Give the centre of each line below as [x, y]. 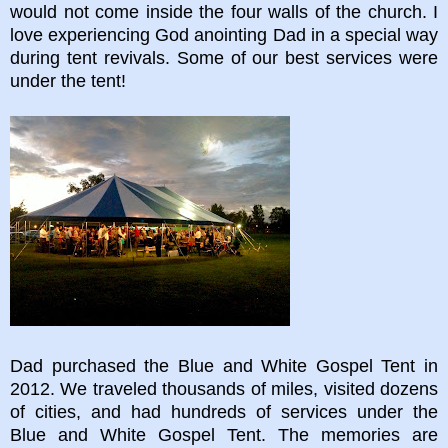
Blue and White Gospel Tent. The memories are [224, 434]
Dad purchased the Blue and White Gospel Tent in [224, 365]
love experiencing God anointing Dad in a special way [224, 34]
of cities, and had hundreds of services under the [224, 411]
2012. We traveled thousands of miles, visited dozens [224, 388]
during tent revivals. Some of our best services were [224, 57]
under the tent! [68, 80]
